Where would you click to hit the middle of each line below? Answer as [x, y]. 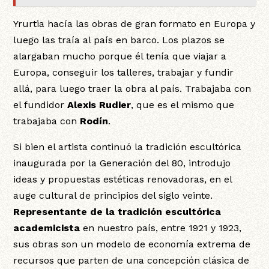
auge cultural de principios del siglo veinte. [113, 195]
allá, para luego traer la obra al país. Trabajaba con [132, 88]
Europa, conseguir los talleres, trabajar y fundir [124, 72]
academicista [47, 228]
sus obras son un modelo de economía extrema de [132, 244]
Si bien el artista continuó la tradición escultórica [128, 147]
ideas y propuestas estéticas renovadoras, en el [123, 179]
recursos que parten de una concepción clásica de [131, 260]
